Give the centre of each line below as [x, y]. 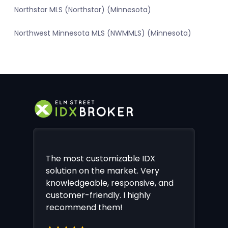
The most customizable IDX [101, 158]
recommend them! [84, 207]
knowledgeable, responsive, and [110, 183]
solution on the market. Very [103, 170]
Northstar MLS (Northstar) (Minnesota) [83, 10]
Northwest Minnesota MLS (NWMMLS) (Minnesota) [103, 33]
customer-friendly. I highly [98, 195]
